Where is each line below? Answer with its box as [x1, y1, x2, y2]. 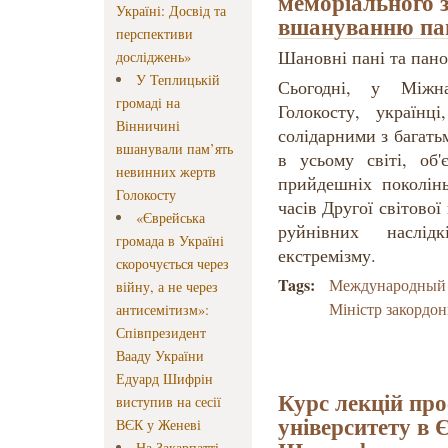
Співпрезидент [116, 323, 206, 343]
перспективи [116, 24, 193, 44]
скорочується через [116, 254, 229, 274]
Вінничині [116, 116, 180, 136]
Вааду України [116, 346, 204, 366]
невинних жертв [116, 162, 216, 182]
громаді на [116, 93, 180, 113]
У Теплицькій [136, 70, 221, 90]
